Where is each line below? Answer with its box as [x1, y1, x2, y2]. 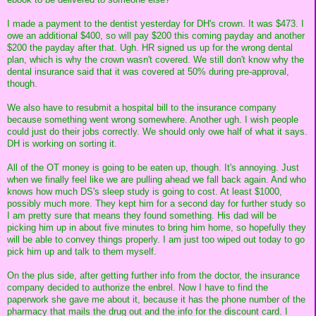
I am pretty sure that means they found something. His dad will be [7, 210, 276, 221]
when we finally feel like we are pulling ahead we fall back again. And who [7, 174, 306, 186]
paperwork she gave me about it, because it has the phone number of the [7, 294, 305, 305]
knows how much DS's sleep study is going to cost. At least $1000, [7, 186, 282, 197]
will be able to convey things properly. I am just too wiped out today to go [7, 234, 305, 245]
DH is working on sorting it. [7, 138, 117, 150]
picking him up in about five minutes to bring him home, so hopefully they [7, 222, 306, 233]
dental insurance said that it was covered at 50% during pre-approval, [7, 66, 289, 78]
